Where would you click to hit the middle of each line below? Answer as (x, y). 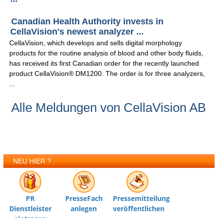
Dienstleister (30, 209)
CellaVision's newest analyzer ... (77, 32)
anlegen (84, 209)
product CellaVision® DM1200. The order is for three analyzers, (107, 74)
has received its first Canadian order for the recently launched (104, 64)
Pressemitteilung (142, 199)
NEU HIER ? (32, 161)
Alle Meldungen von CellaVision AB (109, 108)
